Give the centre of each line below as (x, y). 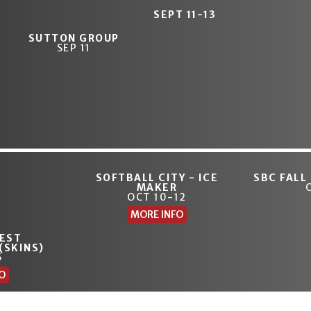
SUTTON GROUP (74, 39)
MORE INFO (157, 215)
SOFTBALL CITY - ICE (157, 178)
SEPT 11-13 (185, 14)
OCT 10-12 (157, 197)
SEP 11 (74, 48)
